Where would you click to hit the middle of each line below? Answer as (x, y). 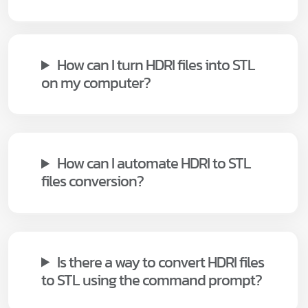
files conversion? (92, 181)
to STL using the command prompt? (152, 280)
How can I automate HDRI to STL (154, 164)
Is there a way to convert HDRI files (161, 262)
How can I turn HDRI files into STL (156, 65)
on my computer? (96, 83)
